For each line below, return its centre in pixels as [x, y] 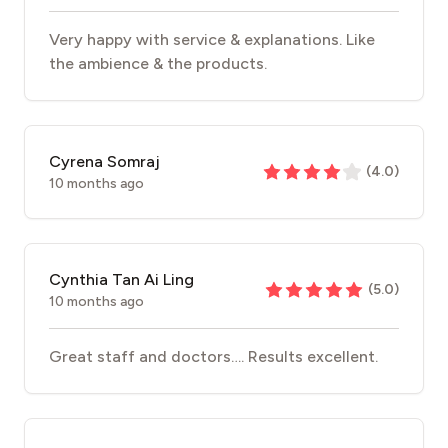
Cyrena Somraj [104, 161]
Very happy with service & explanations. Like [212, 39]
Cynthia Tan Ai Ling [121, 279]
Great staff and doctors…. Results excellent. [213, 356]
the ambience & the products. [158, 63]
